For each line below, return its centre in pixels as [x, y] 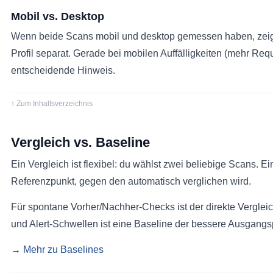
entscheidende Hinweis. [63, 70]
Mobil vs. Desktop [58, 16]
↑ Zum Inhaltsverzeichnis [52, 104]
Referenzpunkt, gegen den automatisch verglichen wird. [131, 181]
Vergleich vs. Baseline [80, 142]
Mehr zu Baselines [63, 250]
